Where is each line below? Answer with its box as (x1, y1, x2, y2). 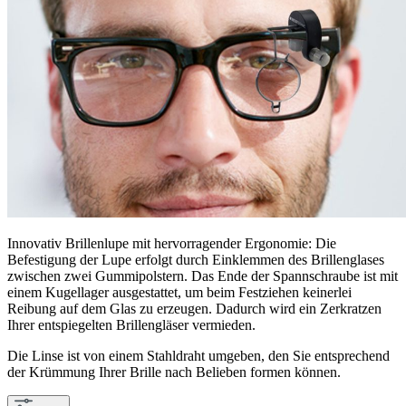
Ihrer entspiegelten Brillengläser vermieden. (7, 316, 256, 333)
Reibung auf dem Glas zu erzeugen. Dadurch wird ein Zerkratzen (7, 300, 382, 316)
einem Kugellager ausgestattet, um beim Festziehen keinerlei (7, 284, 352, 300)
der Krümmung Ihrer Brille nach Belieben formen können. (7, 363, 341, 380)
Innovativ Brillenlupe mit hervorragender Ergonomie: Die (7, 235, 336, 251)
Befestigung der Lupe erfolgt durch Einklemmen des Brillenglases (7, 251, 384, 267)
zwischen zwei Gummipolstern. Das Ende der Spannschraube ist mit (7, 267, 398, 284)
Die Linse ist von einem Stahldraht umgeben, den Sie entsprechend (7, 347, 390, 363)
